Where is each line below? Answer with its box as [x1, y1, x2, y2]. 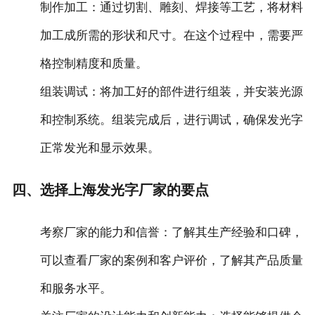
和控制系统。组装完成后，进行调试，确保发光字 [39, 112, 303, 127]
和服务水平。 [39, 282, 112, 296]
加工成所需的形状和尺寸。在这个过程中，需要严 [39, 28, 303, 42]
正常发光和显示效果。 [39, 141, 160, 155]
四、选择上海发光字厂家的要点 [11, 182, 209, 198]
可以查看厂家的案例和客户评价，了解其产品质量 [39, 254, 303, 268]
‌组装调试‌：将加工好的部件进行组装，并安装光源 [39, 84, 303, 98]
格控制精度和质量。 [39, 56, 148, 70]
